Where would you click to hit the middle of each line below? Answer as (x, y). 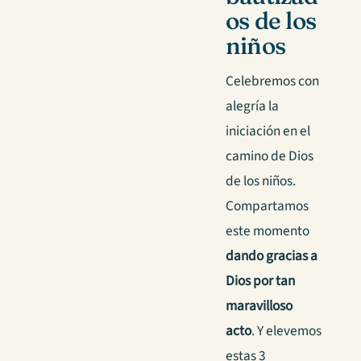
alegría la (252, 106)
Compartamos (267, 206)
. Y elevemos (286, 331)
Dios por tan (260, 281)
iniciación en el (268, 131)
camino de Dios (270, 156)
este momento (268, 231)
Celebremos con (272, 81)
